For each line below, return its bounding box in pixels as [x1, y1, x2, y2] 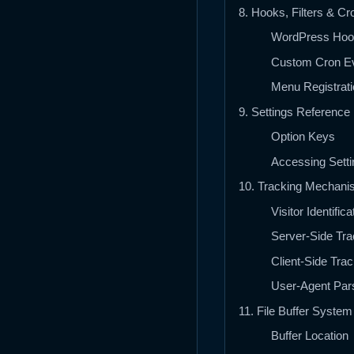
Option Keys [270, 130, 335, 144]
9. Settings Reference [239, 104, 350, 119]
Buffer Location [270, 329, 348, 343]
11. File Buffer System [239, 303, 352, 318]
